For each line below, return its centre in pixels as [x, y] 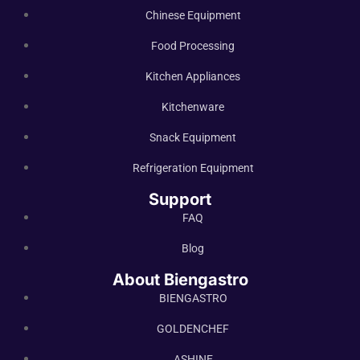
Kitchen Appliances [193, 76]
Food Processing [193, 45]
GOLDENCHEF [193, 328]
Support [180, 199]
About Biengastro [180, 279]
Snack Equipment [193, 137]
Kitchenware [193, 106]
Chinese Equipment [193, 15]
